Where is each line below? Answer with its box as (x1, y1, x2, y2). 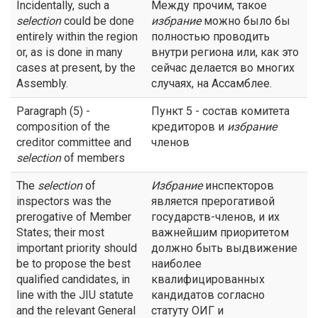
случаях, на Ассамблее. (151, 77, 272, 90)
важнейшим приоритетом (151, 226, 289, 239)
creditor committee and (16, 136, 131, 149)
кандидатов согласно (151, 288, 265, 302)
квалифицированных (151, 273, 265, 286)
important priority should (16, 241, 137, 255)
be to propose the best (16, 257, 131, 270)
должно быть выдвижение (151, 241, 297, 255)
